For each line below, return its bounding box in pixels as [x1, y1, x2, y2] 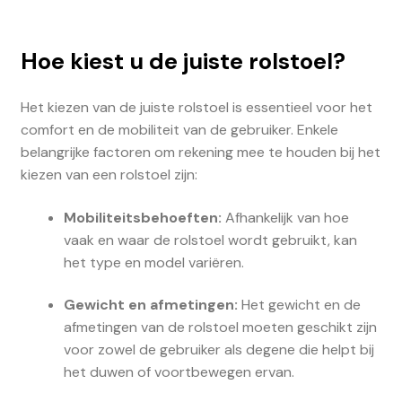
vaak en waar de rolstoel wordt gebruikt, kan [63, 230, 357, 249]
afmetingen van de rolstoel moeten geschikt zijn [63, 318, 377, 337]
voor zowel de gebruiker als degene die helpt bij [63, 340, 374, 360]
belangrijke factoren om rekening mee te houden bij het [20, 142, 380, 162]
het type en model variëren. [63, 252, 244, 272]
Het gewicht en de [237, 295, 361, 315]
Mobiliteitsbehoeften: [63, 207, 222, 227]
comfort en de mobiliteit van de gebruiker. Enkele [20, 119, 338, 139]
